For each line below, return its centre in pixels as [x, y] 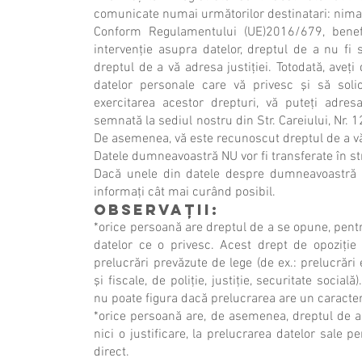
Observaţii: [157, 210]
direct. [112, 352]
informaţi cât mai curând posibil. [185, 192]
